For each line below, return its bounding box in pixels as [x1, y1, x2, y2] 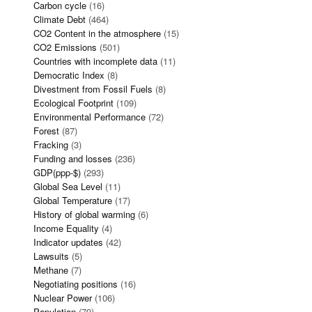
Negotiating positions [33, 276, 118, 290]
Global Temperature [33, 193, 112, 207]
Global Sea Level [33, 179, 102, 193]
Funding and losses [33, 151, 112, 165]
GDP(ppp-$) [33, 165, 81, 179]
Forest [33, 123, 59, 137]
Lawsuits [33, 249, 69, 263]
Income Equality [33, 221, 99, 235]
